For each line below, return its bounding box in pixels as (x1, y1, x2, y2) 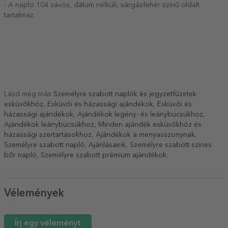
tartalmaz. (4, 12, 37, 19)
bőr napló (4, 152, 37, 159)
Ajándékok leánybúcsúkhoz (4, 121, 94, 129)
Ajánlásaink (89, 141, 126, 149)
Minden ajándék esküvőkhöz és (98, 121, 202, 129)
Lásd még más (4, 91, 53, 98)
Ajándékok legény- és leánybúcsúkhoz (77, 111, 203, 119)
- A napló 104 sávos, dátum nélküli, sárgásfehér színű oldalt (4, 2, 199, 9)
